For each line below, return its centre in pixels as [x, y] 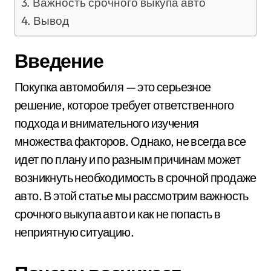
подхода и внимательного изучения [107, 123]
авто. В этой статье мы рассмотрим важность [132, 195]
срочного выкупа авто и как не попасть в [118, 214]
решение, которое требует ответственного [124, 105]
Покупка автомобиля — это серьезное [19, 87]
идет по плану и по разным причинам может [127, 159]
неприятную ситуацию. [74, 232]
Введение [59, 60]
